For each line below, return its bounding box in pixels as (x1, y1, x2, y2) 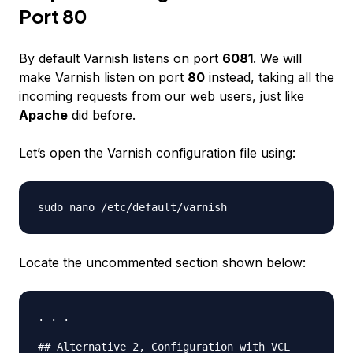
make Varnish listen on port (19, 69, 188, 85)
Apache (19, 107, 68, 123)
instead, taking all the (205, 69, 334, 85)
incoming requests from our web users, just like (19, 88, 304, 104)
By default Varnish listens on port (19, 50, 222, 66)
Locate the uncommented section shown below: (19, 255, 306, 270)
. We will (253, 50, 302, 66)
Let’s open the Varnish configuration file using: (19, 145, 295, 161)
